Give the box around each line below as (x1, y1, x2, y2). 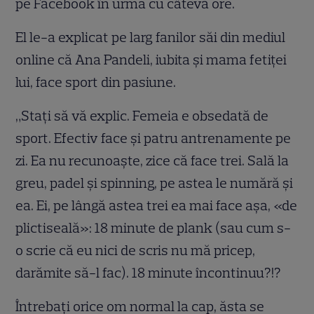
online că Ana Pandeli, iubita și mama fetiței (15, 51, 287, 69)
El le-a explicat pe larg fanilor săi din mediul (15, 29, 286, 46)
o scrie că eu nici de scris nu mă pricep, (15, 242, 256, 259)
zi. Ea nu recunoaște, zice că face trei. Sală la (15, 152, 289, 170)
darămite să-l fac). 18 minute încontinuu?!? (15, 264, 282, 282)
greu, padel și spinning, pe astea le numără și (15, 175, 294, 192)
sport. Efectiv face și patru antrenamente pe (15, 130, 292, 147)
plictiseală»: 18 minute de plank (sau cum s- (15, 219, 292, 237)
